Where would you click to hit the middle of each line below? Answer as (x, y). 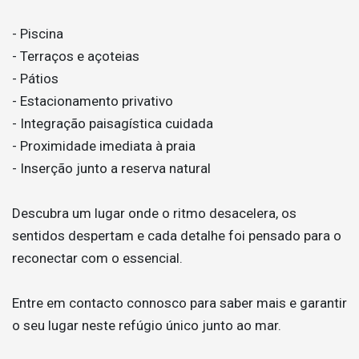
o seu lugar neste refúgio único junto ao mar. (147, 325)
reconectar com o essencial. (97, 258)
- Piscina (38, 34)
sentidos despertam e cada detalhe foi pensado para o (177, 236)
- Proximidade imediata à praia (104, 146)
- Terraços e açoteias (76, 56)
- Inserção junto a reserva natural (111, 168)
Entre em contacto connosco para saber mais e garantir (179, 303)
